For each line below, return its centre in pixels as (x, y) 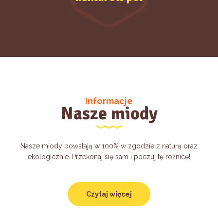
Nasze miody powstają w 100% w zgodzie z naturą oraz (109, 146)
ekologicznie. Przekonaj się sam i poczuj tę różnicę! (109, 157)
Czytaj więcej (109, 194)
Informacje (109, 101)
